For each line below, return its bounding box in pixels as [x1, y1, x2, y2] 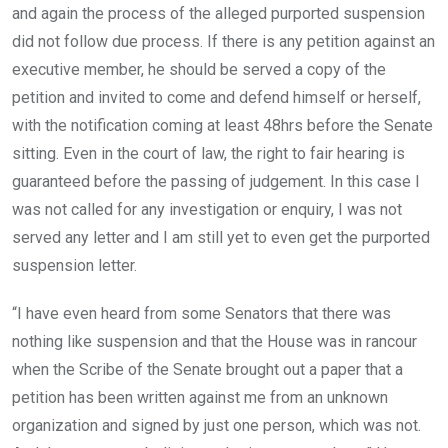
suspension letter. [12, 256, 137, 276]
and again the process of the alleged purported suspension [12, 4, 425, 24]
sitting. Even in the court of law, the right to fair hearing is [12, 144, 405, 164]
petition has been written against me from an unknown [12, 388, 388, 408]
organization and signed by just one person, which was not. [12, 416, 421, 436]
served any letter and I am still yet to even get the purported [12, 228, 430, 248]
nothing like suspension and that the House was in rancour [12, 332, 417, 352]
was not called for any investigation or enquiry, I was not [12, 200, 402, 220]
